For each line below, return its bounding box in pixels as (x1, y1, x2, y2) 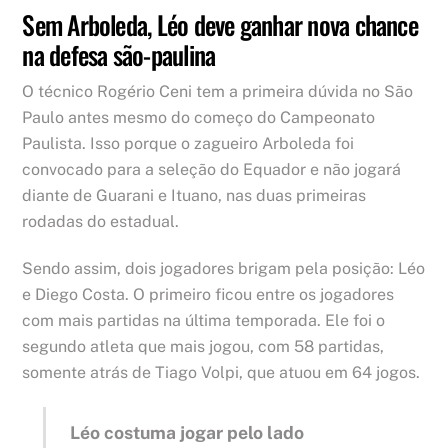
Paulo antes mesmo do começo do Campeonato (22, 108, 376, 128)
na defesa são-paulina (22, 34, 216, 73)
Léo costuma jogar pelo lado (70, 421, 305, 443)
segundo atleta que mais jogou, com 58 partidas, (22, 336, 385, 356)
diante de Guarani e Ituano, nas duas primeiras (22, 186, 367, 206)
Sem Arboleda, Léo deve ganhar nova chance (22, 4, 418, 43)
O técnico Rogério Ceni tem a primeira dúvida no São (22, 82, 414, 102)
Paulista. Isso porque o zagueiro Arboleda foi (22, 134, 355, 154)
